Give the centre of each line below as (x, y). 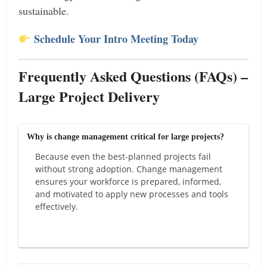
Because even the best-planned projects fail (123, 157)
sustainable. (44, 11)
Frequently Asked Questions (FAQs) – (133, 76)
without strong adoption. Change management (129, 169)
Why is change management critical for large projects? (126, 137)
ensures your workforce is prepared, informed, (128, 182)
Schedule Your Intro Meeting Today (116, 39)
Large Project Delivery (89, 97)
